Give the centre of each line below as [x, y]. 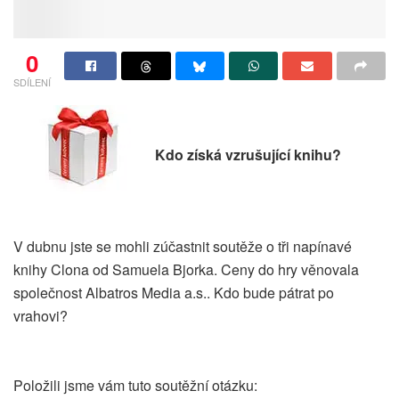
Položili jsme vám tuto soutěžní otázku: [135, 386]
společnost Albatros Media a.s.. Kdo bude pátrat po [174, 293]
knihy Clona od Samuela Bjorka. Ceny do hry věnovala [186, 270]
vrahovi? [41, 316]
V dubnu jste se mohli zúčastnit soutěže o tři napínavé [183, 247]
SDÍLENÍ [32, 82]
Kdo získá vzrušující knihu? [248, 155]
